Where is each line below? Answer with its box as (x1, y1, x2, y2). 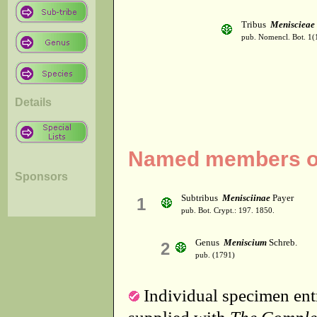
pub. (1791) (195, 251, 235, 260)
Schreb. (267, 237, 297, 248)
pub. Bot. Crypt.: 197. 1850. (181, 207, 275, 215)
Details (15, 96, 52, 108)
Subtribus (181, 192, 222, 204)
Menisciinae (222, 192, 270, 204)
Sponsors (15, 170, 68, 183)
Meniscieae (270, 19, 315, 30)
